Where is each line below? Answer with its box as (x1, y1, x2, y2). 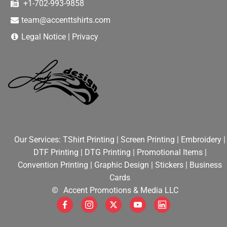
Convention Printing (18, 160, 89, 170)
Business (190, 160, 222, 170)
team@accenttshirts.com (21, 15, 110, 25)
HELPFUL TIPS (92, 46, 139, 55)
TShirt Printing (63, 134, 115, 144)
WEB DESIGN (95, 77, 136, 86)
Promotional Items (136, 147, 203, 157)
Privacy (71, 31, 98, 42)
